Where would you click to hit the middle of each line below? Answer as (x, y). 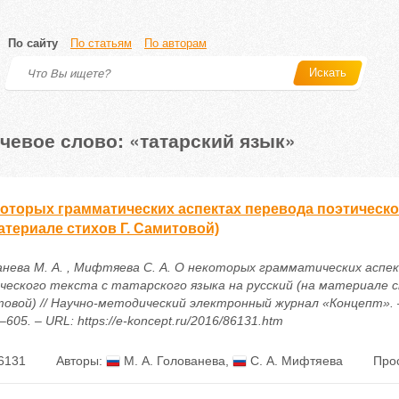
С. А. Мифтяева (294, 361)
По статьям (101, 43)
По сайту (33, 43)
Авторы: (81, 361)
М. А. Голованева (172, 361)
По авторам (175, 43)
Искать (328, 73)
